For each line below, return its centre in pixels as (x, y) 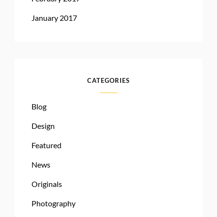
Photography (54, 203)
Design (43, 125)
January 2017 (54, 17)
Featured (46, 145)
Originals (47, 184)
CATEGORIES (108, 80)
